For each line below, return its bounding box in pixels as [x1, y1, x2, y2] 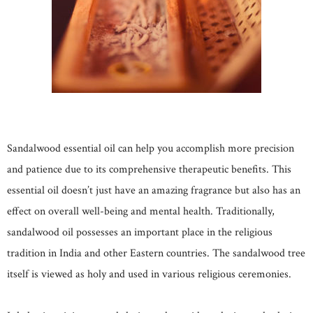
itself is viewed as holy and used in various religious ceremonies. [7, 266, 291, 282]
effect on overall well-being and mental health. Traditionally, [7, 203, 275, 219]
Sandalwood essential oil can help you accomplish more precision [7, 140, 294, 156]
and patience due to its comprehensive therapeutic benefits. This [7, 161, 291, 177]
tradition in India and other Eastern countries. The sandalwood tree [7, 245, 305, 261]
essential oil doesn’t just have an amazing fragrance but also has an [7, 182, 300, 198]
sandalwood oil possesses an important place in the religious [7, 224, 272, 240]
